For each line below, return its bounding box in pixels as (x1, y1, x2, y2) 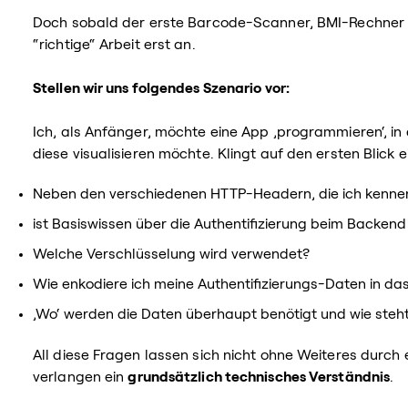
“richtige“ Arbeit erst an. (33, 36, 196, 52)
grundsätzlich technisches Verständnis (127, 369, 391, 384)
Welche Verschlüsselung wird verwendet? (33, 246, 310, 261)
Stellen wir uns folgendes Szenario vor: (33, 80, 290, 96)
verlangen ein (33, 369, 128, 384)
